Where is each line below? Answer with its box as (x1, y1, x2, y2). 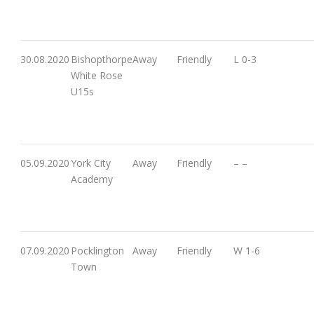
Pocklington (71, 243, 124, 257)
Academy (71, 172, 113, 186)
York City (71, 156, 111, 170)
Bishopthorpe (71, 52, 132, 66)
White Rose (71, 68, 123, 82)
